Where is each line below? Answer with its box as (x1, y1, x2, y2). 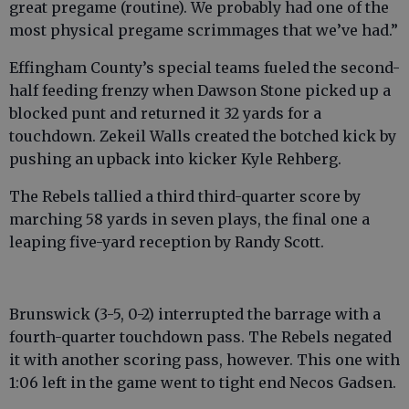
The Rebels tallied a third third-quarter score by (9, 187, 361, 206)
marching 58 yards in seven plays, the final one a (9, 210, 370, 229)
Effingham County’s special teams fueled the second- (9, 58, 400, 78)
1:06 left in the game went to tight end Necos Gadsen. (9, 373, 396, 393)
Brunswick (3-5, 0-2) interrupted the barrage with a (9, 305, 381, 324)
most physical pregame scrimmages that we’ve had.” (9, 21, 398, 40)
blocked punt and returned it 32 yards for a (9, 104, 321, 123)
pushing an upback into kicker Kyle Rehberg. (9, 150, 341, 169)
